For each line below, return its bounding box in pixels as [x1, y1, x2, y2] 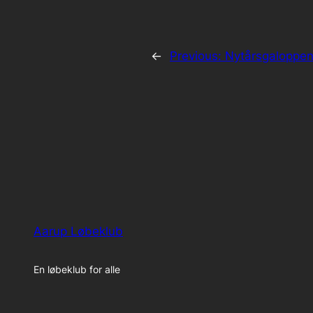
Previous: [170, 49, 225, 64]
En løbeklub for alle [34, 263, 120, 276]
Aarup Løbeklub [34, 224, 123, 238]
